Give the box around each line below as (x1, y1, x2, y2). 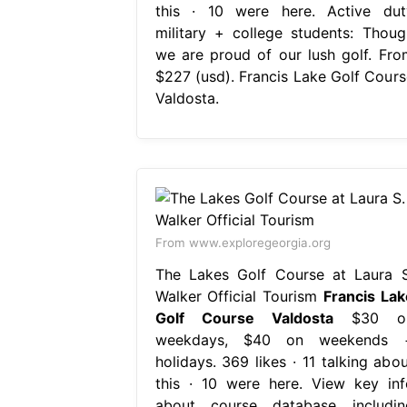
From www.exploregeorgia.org (154, 234, 331, 250)
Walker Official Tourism (154, 286, 323, 305)
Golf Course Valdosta (154, 308, 333, 327)
